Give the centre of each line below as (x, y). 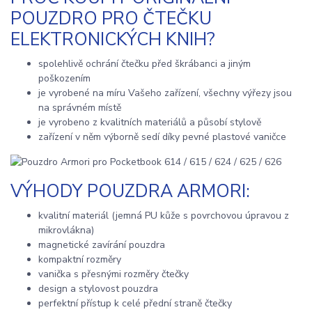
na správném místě (80, 107)
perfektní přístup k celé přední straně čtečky (135, 304)
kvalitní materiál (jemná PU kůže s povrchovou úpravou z (164, 216)
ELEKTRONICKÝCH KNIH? (113, 40)
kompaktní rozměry (80, 260)
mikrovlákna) (66, 231)
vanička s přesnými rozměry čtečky (114, 274)
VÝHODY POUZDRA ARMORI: (130, 192)
